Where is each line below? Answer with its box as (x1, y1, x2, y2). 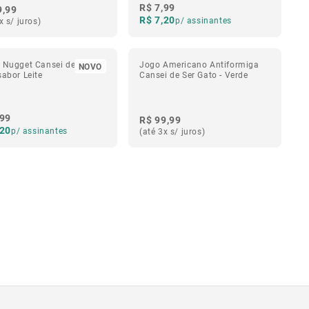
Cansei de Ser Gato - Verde (139, 69, 248, 80)
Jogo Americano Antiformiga (139, 59, 259, 70)
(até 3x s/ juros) (139, 126, 206, 137)
